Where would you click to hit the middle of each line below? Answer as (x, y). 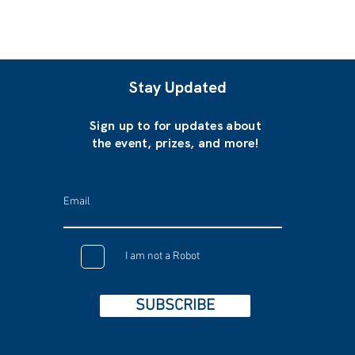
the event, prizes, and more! (176, 143)
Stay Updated (177, 87)
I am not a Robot (163, 256)
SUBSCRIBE (176, 306)
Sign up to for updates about (176, 126)
